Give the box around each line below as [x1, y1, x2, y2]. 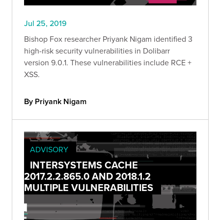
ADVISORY [30, 143, 68, 155]
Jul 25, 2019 [24, 17, 67, 28]
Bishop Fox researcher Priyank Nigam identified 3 [24, 33, 192, 44]
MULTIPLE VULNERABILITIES [24, 180, 153, 194]
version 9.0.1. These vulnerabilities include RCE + [24, 56, 192, 68]
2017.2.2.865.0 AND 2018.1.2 [24, 168, 151, 183]
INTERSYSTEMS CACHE [30, 157, 138, 172]
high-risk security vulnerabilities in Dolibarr [24, 45, 170, 56]
